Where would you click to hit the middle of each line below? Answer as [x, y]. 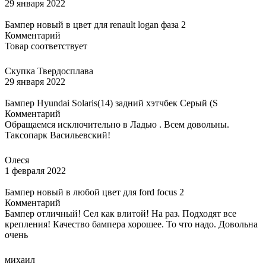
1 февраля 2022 [35, 170]
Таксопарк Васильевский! [58, 135]
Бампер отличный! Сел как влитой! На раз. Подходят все [121, 213]
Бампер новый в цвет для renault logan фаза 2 [95, 24]
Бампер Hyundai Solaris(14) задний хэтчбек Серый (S [111, 103]
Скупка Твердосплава [49, 71]
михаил [20, 259]
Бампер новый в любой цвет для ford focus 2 [94, 192]
